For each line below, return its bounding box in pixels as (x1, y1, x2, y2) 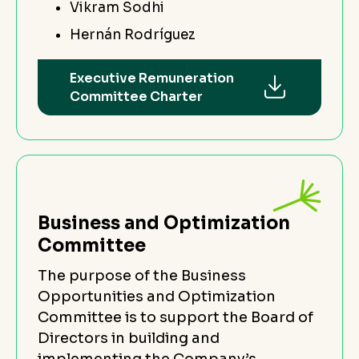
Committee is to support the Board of (38, 308, 313, 326)
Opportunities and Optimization (38, 287, 276, 305)
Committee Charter (70, 87, 203, 105)
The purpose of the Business (38, 266, 246, 284)
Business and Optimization (38, 212, 290, 234)
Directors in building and (38, 329, 220, 347)
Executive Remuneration (70, 69, 234, 87)
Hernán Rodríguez (70, 26, 196, 43)
